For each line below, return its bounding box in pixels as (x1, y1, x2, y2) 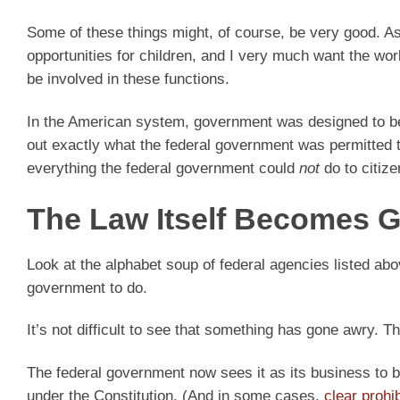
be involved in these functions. (27, 71, 229, 88)
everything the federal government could (27, 160, 299, 177)
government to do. (27, 279, 147, 296)
